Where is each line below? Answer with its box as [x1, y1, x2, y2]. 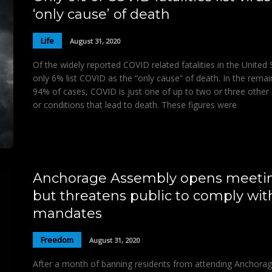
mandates [33, 205, 102, 222]
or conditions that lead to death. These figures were [33, 99, 237, 110]
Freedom [41, 234, 73, 245]
